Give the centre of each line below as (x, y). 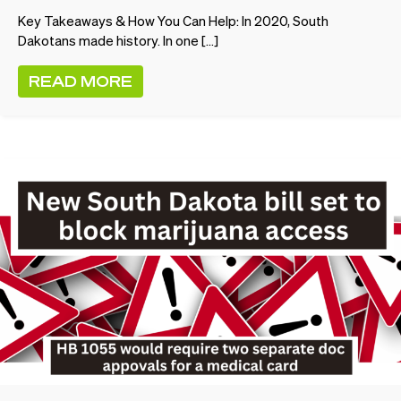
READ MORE (81, 81)
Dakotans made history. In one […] (118, 40)
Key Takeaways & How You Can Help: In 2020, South (173, 21)
